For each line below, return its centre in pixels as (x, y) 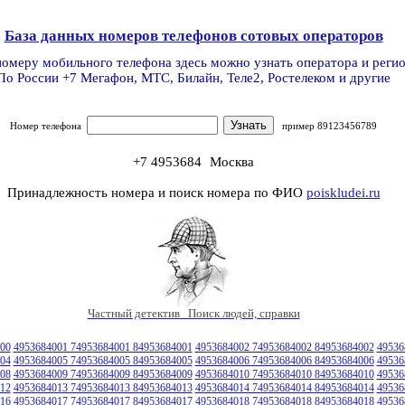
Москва (232, 161)
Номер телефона (48, 126)
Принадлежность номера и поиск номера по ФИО (156, 192)
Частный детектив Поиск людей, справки (193, 313)
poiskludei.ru (343, 192)
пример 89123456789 (325, 126)
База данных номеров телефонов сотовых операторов (193, 36)
